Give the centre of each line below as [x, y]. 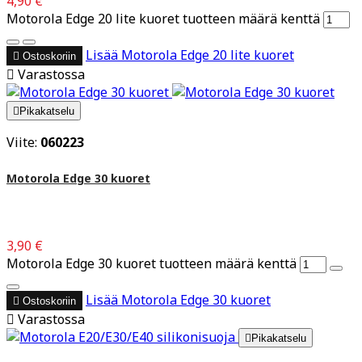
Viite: [23, 143]
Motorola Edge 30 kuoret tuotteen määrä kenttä [152, 263]
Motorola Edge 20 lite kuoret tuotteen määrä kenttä [163, 19]
